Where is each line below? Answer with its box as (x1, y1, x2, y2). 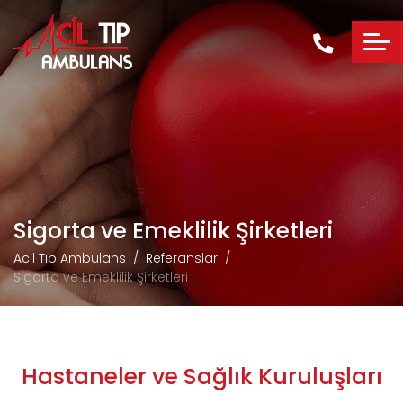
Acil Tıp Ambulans (13, 249, 126, 268)
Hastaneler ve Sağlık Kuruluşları (21, 361, 382, 392)
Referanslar (146, 249, 218, 268)
